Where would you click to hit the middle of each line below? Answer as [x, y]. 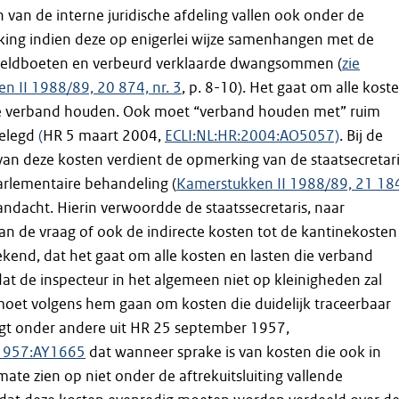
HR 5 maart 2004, [103, 136]
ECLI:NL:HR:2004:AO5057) [252, 136]
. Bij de [361, 136]
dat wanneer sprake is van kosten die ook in [233, 352]
